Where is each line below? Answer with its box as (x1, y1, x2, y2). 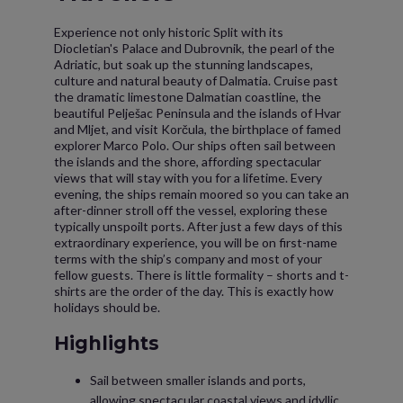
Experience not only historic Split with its (54, 24, 283, 40)
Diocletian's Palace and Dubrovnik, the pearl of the (54, 40, 335, 56)
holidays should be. (54, 300, 160, 315)
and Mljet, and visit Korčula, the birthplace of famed (54, 121, 341, 137)
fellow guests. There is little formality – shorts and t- (54, 267, 349, 282)
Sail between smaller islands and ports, (90, 372, 306, 388)
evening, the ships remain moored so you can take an (54, 186, 349, 201)
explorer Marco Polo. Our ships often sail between (54, 138, 336, 153)
